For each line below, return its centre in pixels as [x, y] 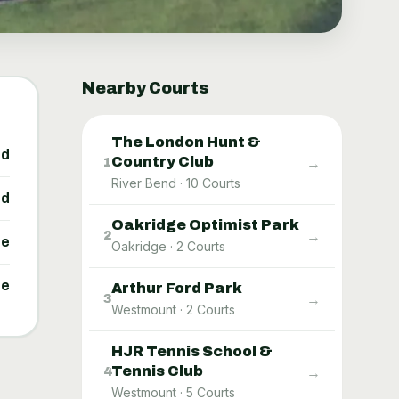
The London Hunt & [186, 142]
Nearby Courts [146, 88]
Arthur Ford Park [177, 288]
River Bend [144, 183]
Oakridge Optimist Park [205, 224]
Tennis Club [157, 370]
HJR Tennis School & [192, 351]
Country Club [163, 161]
